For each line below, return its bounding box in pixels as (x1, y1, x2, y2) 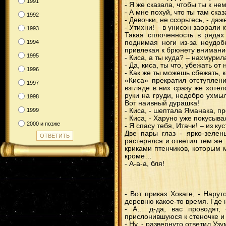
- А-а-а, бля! (125, 160, 164, 167)
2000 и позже (27, 120, 60, 127)
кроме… (125, 152, 152, 160)
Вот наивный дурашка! (125, 99, 199, 107)
